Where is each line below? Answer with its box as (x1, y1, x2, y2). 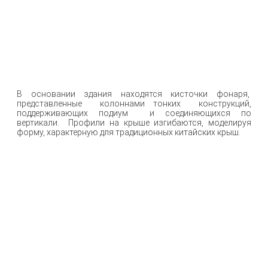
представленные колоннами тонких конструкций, (17, 99, 251, 109)
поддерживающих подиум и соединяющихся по (17, 108, 251, 118)
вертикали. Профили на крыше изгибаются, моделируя (17, 118, 251, 128)
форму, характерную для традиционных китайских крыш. (17, 127, 240, 138)
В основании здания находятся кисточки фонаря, (17, 89, 251, 99)
